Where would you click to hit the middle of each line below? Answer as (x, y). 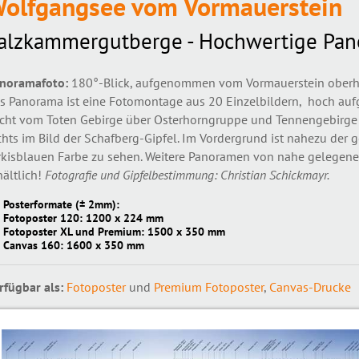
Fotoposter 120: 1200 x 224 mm (83, 218)
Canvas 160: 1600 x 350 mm (73, 245)
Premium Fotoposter (208, 287)
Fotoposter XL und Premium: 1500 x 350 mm (114, 231)
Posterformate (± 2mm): (61, 204)
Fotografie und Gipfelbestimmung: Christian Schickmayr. (187, 175)
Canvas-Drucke (310, 287)
